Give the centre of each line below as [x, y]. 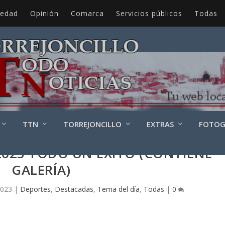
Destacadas [74, 189]
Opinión [44, 13]
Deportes [35, 189]
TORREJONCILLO [92, 124]
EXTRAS [160, 124]
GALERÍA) [41, 170]
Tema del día [118, 189]
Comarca [87, 13]
